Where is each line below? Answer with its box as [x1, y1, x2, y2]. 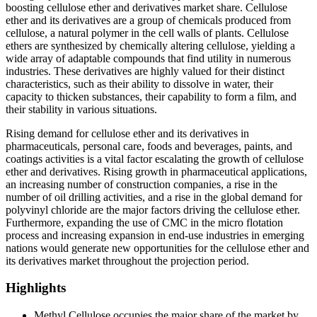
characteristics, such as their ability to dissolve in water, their [6, 77, 273, 90]
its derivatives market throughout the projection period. [6, 254, 249, 267]
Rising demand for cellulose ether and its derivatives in [6, 127, 249, 139]
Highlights [6, 280, 66, 296]
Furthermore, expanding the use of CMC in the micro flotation [6, 216, 283, 229]
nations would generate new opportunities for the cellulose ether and [6, 241, 309, 254]
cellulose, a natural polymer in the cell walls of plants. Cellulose [6, 26, 289, 39]
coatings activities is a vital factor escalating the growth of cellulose [6, 152, 304, 165]
